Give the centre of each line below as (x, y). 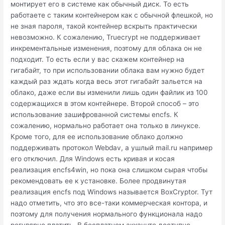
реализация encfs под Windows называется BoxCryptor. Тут (112, 192)
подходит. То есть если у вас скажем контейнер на (98, 60)
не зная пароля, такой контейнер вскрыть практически (104, 26)
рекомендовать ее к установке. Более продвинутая (99, 181)
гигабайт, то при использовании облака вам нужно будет (108, 71)
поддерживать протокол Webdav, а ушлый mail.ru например (112, 148)
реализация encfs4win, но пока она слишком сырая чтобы (109, 170)
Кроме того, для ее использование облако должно (97, 137)
